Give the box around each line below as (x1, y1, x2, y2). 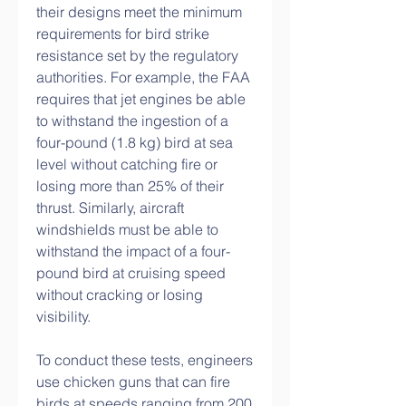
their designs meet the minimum (36, 3, 242, 21)
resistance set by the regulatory (36, 46, 238, 64)
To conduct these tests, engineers (36, 351, 253, 369)
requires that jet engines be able (36, 90, 246, 108)
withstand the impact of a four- (36, 242, 230, 260)
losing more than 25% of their (36, 177, 224, 195)
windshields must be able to (36, 220, 218, 238)
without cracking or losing (36, 285, 203, 304)
